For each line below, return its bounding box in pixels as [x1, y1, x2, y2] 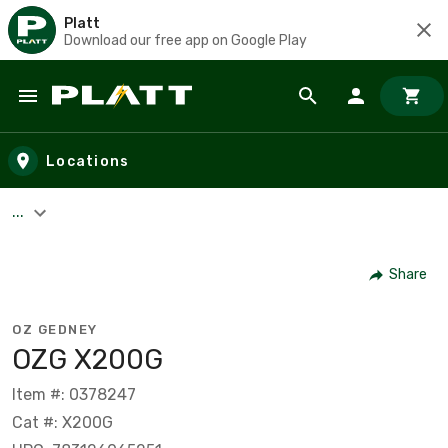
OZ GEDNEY [12, 321, 98, 337]
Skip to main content [19, 104, 192, 127]
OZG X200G [12, 342, 163, 376]
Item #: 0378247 [12, 384, 136, 404]
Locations [46, 152, 130, 170]
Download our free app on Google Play [64, 31, 307, 49]
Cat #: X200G [12, 412, 113, 432]
